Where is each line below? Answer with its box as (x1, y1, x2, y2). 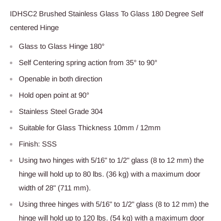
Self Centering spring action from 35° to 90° (19, 58, 157, 67)
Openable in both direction (19, 74, 102, 83)
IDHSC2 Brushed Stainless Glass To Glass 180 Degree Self (10, 9, 203, 18)
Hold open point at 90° (19, 91, 89, 100)
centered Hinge (10, 23, 59, 32)
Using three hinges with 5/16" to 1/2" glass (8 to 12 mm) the (19, 200, 209, 209)
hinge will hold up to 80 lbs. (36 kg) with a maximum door (19, 170, 200, 179)
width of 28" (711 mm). (19, 184, 91, 192)
